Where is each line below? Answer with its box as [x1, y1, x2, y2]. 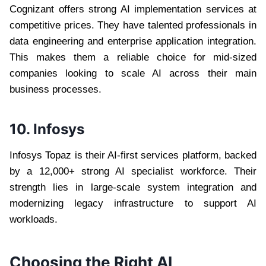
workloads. [9, 213, 58, 225]
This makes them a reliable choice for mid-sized [9, 51, 256, 63]
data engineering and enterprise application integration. [9, 35, 256, 47]
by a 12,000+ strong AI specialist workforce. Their [9, 165, 256, 177]
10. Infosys [9, 120, 84, 138]
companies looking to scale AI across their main [9, 67, 256, 79]
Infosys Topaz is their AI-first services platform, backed [9, 149, 256, 161]
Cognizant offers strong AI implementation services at [9, 3, 256, 15]
